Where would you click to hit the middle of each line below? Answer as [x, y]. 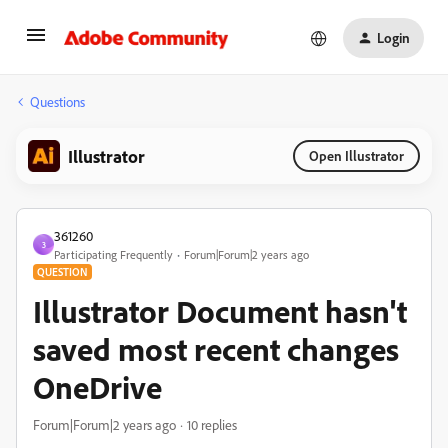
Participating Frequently [113, 254]
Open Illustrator [356, 155]
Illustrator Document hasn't [220, 311]
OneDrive [97, 387]
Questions [57, 101]
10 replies [212, 424]
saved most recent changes [216, 349]
